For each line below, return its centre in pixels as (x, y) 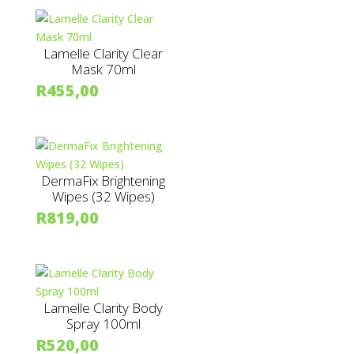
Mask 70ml (103, 69)
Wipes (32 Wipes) (103, 197)
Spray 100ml (103, 324)
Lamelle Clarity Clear (104, 53)
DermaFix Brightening (104, 181)
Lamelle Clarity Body (104, 308)
